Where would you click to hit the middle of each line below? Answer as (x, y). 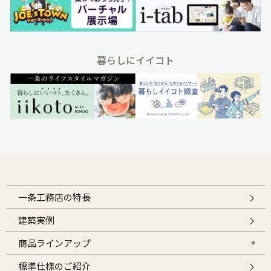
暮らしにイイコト (135, 60)
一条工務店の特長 (54, 197)
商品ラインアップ (54, 243)
